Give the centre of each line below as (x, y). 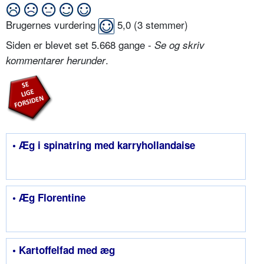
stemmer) (165, 24)
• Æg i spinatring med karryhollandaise (104, 145)
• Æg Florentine (49, 197)
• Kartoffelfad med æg (64, 250)
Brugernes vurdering (52, 24)
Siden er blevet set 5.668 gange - (80, 44)
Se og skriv (179, 44)
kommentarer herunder (56, 60)
